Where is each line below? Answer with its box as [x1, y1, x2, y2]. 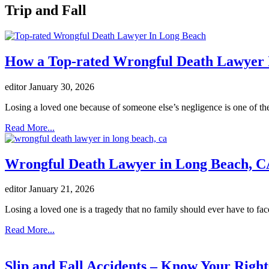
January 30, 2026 [29, 81, 94, 92]
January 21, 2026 [29, 184, 94, 195]
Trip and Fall [5, 2, 86, 18]
